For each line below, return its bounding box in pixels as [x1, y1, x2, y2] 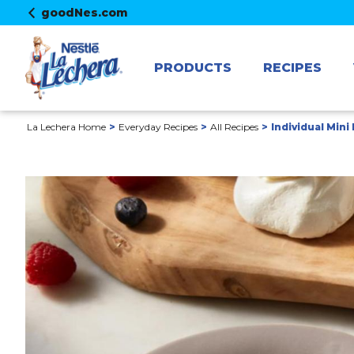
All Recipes [210, 121, 258, 133]
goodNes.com [41, 6, 128, 20]
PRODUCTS [153, 60, 232, 75]
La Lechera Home [27, 121, 106, 133]
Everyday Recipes [119, 121, 198, 133]
